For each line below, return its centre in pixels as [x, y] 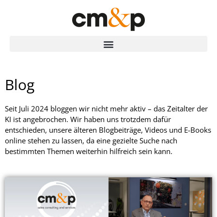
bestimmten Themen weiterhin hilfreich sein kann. [89, 151]
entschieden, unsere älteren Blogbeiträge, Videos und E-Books [108, 130]
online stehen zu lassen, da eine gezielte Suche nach [91, 140]
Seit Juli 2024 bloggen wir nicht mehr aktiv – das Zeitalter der [106, 108]
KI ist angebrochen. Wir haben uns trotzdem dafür [88, 119]
